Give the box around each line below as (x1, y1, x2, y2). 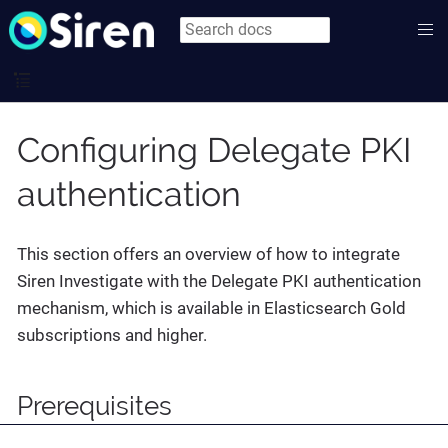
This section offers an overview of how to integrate (17, 244, 400, 264)
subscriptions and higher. (17, 325, 207, 345)
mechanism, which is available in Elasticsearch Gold (17, 298, 406, 318)
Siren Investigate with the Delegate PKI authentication (17, 271, 421, 291)
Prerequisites (17, 390, 172, 421)
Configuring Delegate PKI (17, 129, 411, 170)
